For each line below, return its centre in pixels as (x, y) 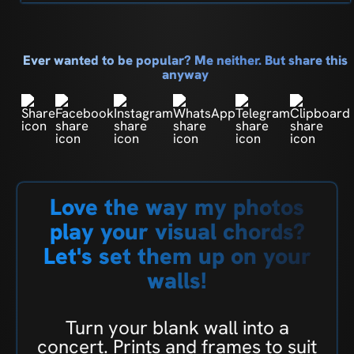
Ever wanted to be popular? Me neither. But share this (186, 60)
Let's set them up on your (177, 256)
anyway (186, 75)
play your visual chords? (177, 232)
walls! (177, 281)
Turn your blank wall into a (177, 328)
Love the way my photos (177, 207)
